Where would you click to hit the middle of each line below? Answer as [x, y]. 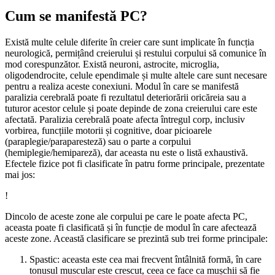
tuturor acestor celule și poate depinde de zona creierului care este [131, 108]
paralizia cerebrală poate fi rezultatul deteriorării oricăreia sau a [126, 97]
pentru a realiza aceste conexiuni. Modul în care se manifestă [122, 86]
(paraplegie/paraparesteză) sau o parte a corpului [98, 141]
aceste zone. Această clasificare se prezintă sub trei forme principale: [136, 238]
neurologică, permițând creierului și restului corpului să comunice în [136, 53]
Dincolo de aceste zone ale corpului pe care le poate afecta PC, [126, 216]
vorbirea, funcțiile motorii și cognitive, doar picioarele [108, 130]
